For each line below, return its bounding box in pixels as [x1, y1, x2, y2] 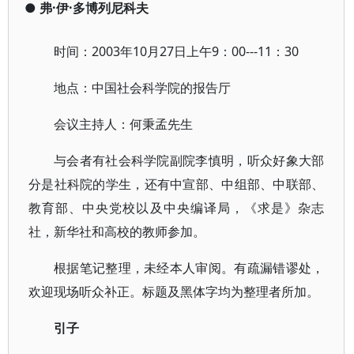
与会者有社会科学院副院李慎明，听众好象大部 [54, 152, 325, 169]
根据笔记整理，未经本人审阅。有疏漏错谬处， [54, 259, 325, 277]
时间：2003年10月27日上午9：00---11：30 [54, 43, 299, 60]
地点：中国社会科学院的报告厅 [54, 79, 231, 96]
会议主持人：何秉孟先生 [54, 115, 193, 133]
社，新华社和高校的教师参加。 [28, 223, 205, 240]
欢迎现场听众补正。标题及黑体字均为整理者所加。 [28, 283, 319, 300]
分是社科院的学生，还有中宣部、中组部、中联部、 [28, 175, 325, 193]
